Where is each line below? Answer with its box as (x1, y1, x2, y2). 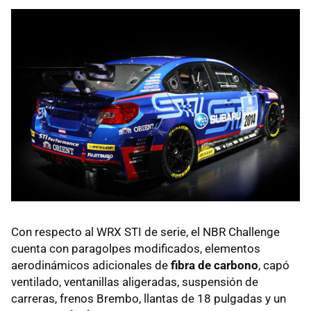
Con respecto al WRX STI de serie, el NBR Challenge (11, 224, 280, 239)
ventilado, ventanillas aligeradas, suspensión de (11, 274, 258, 289)
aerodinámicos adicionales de (11, 258, 171, 272)
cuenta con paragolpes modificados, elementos (11, 241, 260, 255)
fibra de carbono (171, 258, 258, 272)
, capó (258, 258, 289, 272)
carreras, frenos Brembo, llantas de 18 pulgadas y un (11, 291, 286, 305)
